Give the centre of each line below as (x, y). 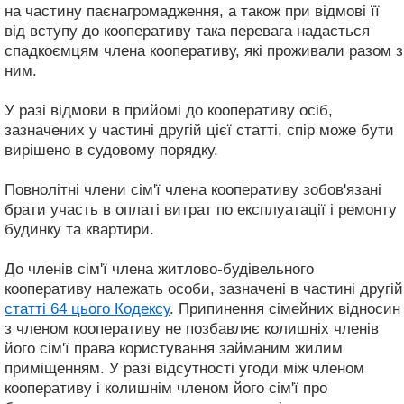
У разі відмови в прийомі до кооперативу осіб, (169, 110)
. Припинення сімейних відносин (285, 308)
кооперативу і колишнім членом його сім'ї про (166, 388)
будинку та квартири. (79, 229)
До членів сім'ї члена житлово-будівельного (159, 269)
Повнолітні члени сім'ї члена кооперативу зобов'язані (193, 189)
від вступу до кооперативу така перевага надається (187, 31)
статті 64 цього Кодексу (87, 308)
